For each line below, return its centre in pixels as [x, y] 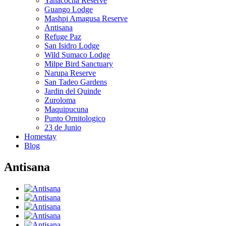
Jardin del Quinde [73, 91]
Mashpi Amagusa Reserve [86, 18]
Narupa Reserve [70, 73]
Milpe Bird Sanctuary [79, 64]
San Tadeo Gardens [76, 82]
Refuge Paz [63, 37]
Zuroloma [60, 100]
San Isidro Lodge [72, 46]
